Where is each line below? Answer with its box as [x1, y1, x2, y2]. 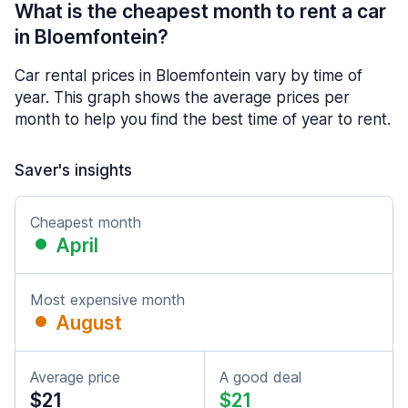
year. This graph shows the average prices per [15, 88, 350, 107]
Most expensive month [30, 291, 185, 309]
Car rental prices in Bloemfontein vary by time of [15, 66, 362, 85]
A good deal [219, 368, 301, 386]
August [56, 311, 122, 334]
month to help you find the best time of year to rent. [15, 110, 391, 128]
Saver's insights [15, 161, 132, 179]
